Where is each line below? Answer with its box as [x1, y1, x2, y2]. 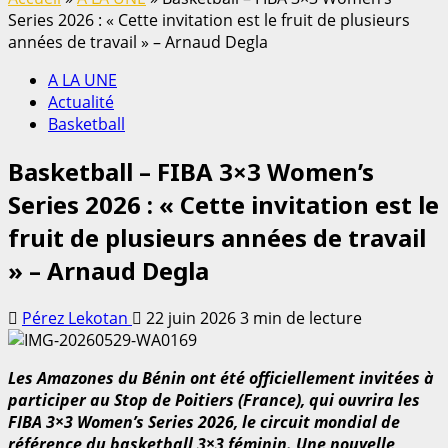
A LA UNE [48, 68, 117, 91]
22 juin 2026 [142, 306, 240, 329]
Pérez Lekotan [22, 306, 132, 329]
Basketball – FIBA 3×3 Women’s [8, 154, 374, 188]
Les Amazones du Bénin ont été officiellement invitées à [8, 366, 434, 389]
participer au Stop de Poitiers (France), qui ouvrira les [8, 388, 420, 411]
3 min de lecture [240, 306, 362, 329]
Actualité [48, 90, 114, 113]
